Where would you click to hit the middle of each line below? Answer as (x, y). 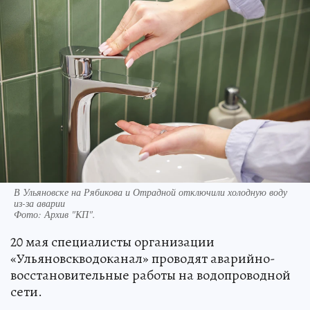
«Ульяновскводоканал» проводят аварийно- (143, 258)
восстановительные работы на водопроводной (151, 275)
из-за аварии (39, 203)
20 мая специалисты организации (112, 241)
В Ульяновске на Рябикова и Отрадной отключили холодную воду (151, 192)
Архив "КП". (70, 214)
